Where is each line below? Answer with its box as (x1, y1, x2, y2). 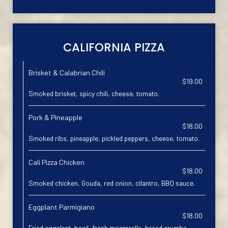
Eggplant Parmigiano (28, 203, 95, 211)
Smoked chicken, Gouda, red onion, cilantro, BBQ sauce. (28, 179, 195, 187)
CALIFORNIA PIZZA (63, 39, 165, 55)
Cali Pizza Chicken (28, 158, 84, 166)
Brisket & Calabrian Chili (28, 68, 105, 77)
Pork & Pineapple (28, 113, 82, 122)
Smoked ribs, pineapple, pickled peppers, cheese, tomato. (28, 134, 199, 142)
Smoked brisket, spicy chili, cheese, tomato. (28, 89, 159, 98)
